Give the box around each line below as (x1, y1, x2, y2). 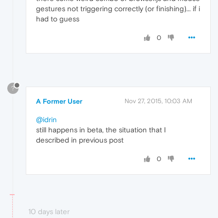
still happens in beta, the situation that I (36, 126, 166, 134)
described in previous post (36, 136, 124, 145)
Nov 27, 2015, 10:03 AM (125, 97, 192, 105)
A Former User (36, 97, 82, 106)
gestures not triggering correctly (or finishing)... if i (36, 4, 200, 13)
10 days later (28, 207, 70, 216)
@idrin (36, 115, 57, 124)
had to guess (36, 14, 79, 23)
